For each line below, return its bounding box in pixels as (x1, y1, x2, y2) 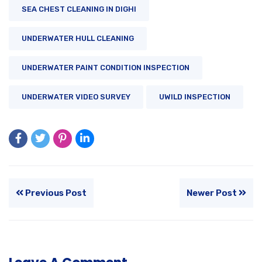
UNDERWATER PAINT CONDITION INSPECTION (22, 63, 189, 72)
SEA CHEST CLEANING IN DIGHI (22, 4, 136, 13)
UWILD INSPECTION (159, 92, 230, 101)
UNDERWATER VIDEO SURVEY (22, 92, 130, 101)
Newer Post (187, 187, 239, 198)
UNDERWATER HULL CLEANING (22, 33, 134, 43)
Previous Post (23, 187, 87, 198)
